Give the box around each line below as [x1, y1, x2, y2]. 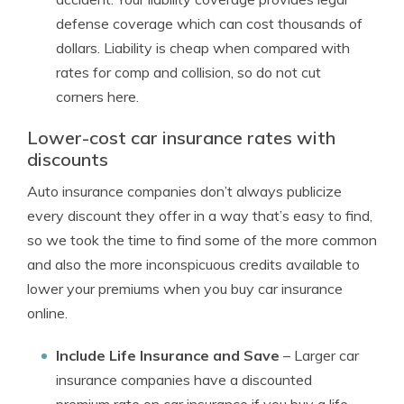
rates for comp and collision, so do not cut [56, 63, 321, 81]
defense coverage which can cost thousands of [56, 14, 363, 32]
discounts [27, 148, 108, 170]
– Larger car [280, 346, 359, 364]
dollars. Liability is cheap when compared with [56, 39, 350, 57]
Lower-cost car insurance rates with [27, 126, 335, 149]
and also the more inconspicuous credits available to [27, 255, 360, 273]
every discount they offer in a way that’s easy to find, [27, 207, 372, 225]
